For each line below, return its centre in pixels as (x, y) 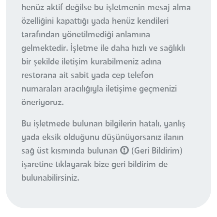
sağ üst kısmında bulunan (71, 151)
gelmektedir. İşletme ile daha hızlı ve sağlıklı (103, 49)
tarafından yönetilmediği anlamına (86, 35)
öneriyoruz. (42, 103)
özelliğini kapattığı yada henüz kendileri (95, 22)
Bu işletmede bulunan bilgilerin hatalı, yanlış (103, 124)
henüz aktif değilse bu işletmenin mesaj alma (106, 8)
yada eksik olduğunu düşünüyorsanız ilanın (102, 138)
